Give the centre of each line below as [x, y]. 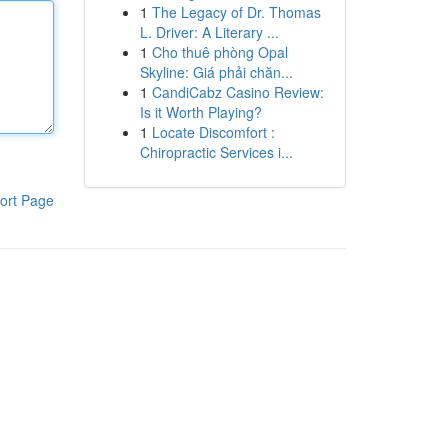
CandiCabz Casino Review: [237, 92]
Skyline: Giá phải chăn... [216, 72]
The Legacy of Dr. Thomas [236, 12]
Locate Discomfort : [213, 132]
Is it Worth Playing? [200, 112]
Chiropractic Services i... [216, 152]
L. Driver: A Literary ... [209, 32]
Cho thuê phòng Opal [219, 52]
